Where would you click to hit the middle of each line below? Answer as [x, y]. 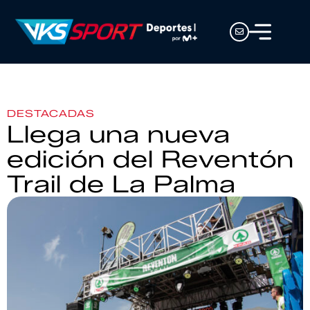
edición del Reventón [151, 159]
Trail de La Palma [121, 184]
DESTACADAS [51, 114]
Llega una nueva [119, 134]
